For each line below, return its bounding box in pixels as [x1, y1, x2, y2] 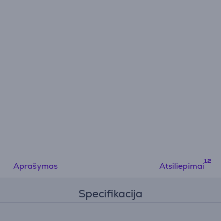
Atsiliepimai [159, 160, 205, 171]
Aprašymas [13, 160, 58, 171]
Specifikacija [78, 186, 143, 201]
